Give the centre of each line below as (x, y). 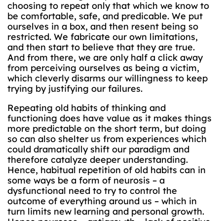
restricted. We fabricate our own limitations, (103, 37)
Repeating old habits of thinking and (87, 108)
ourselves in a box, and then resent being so (103, 26)
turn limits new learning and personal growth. (106, 211)
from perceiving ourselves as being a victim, (103, 68)
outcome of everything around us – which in (102, 201)
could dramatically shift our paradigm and (98, 149)
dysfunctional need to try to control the (92, 191)
